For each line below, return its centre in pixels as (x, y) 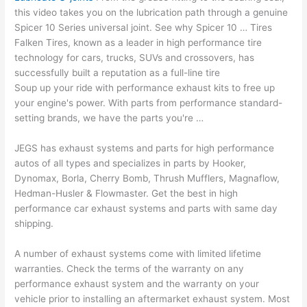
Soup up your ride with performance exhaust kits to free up (145, 88)
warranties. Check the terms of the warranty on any (130, 269)
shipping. (34, 224)
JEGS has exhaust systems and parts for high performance (145, 148)
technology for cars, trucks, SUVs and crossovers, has (135, 58)
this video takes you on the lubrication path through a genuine (151, 13)
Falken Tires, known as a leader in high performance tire (138, 43)
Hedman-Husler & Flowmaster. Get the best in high (126, 194)
